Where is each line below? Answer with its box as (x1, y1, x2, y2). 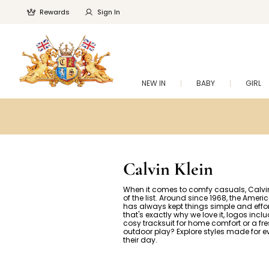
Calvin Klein (122, 158, 213, 181)
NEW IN (142, 78, 166, 88)
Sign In (97, 7, 120, 17)
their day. (122, 235, 157, 246)
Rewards (40, 7, 70, 17)
